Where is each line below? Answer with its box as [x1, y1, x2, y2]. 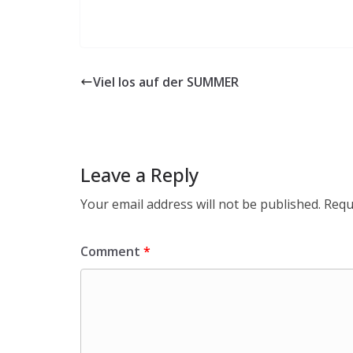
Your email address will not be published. [80, 195, 321, 214]
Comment [80, 243, 143, 261]
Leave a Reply [80, 162, 199, 188]
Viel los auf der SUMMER [93, 73, 239, 91]
